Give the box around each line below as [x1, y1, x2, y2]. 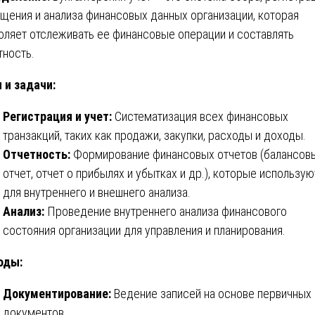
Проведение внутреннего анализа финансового [44, 203, 287, 219]
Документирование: [3, 285, 111, 301]
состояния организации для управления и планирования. [3, 222, 285, 238]
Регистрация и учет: [3, 108, 112, 124]
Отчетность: [3, 146, 70, 162]
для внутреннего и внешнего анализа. [3, 184, 191, 200]
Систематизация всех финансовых [112, 108, 288, 124]
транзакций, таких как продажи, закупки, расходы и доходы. [3, 127, 306, 143]
